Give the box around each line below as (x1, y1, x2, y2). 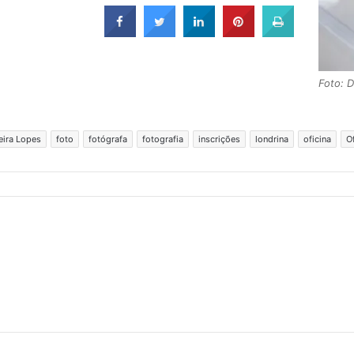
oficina (303, 133, 331, 145)
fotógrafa (88, 133, 127, 145)
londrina (255, 133, 288, 145)
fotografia (142, 133, 183, 145)
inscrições (198, 133, 240, 145)
